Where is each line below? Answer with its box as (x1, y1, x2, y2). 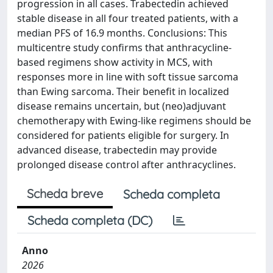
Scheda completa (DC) (27, 213, 152, 228)
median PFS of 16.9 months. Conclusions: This (17, 26, 227, 40)
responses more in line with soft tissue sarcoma (17, 70, 238, 83)
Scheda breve (27, 186, 103, 201)
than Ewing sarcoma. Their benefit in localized (17, 85, 229, 98)
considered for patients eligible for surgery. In (17, 129, 229, 142)
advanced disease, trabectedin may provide (17, 143, 217, 157)
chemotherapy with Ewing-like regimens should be (17, 114, 251, 127)
